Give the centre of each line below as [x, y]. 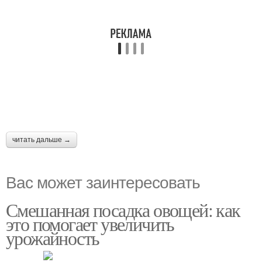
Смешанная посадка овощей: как [123, 210]
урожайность [53, 238]
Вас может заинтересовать [103, 181]
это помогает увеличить [90, 224]
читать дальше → [42, 140]
